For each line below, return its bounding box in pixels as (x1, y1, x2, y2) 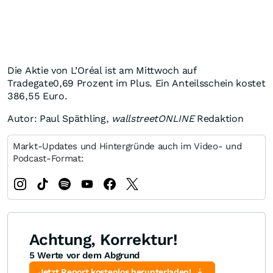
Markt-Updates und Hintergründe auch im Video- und (13, 141, 242, 152)
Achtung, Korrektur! (29, 230, 178, 249)
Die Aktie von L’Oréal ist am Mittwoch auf (7, 65, 197, 77)
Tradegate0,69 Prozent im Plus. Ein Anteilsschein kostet (7, 77, 266, 90)
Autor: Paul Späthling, (7, 113, 112, 125)
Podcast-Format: (13, 153, 84, 165)
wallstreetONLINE (112, 113, 194, 125)
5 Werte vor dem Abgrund (29, 250, 140, 261)
